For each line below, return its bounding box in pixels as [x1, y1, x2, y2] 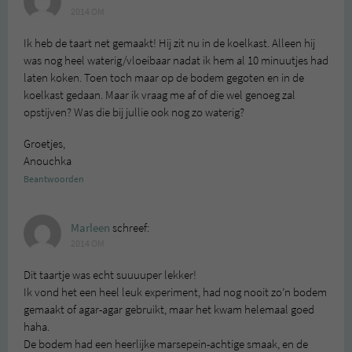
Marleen [71, 220, 110, 236]
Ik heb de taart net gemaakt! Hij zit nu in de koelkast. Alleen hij [24, 35, 315, 52]
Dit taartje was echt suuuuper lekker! [24, 267, 196, 284]
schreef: [112, 220, 149, 236]
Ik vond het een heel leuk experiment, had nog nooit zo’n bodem [24, 284, 327, 301]
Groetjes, [24, 136, 65, 152]
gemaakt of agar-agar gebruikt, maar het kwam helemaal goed [24, 302, 314, 318]
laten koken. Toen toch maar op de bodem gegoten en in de [24, 70, 304, 86]
